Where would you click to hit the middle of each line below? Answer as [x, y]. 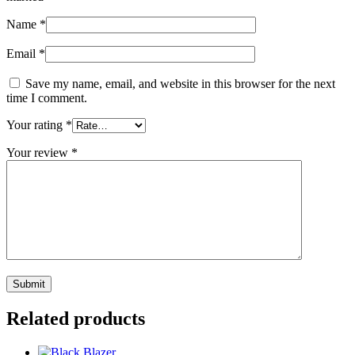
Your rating [36, 125]
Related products [76, 319]
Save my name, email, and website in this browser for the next [180, 84]
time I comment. [47, 98]
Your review [39, 153]
